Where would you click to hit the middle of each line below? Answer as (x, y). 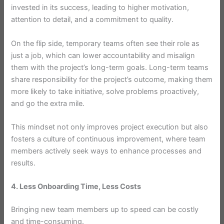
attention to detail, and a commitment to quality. (93, 20)
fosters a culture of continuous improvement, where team (108, 139)
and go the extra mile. (49, 103)
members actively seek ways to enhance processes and (106, 151)
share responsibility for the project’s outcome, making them (112, 79)
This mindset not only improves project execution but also (110, 127)
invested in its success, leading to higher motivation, (100, 8)
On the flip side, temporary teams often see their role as (105, 43)
